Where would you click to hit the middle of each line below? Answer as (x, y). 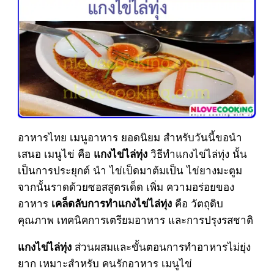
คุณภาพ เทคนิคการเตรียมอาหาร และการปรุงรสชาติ (135, 220)
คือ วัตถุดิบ (197, 203)
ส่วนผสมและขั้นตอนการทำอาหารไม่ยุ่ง (161, 246)
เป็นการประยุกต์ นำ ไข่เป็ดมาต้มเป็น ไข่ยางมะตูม (130, 170)
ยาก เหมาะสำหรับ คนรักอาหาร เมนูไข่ (105, 263)
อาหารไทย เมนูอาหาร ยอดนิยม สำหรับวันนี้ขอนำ (130, 137)
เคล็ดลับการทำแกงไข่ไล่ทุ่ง (111, 203)
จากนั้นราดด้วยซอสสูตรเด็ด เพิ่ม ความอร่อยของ (126, 187)
